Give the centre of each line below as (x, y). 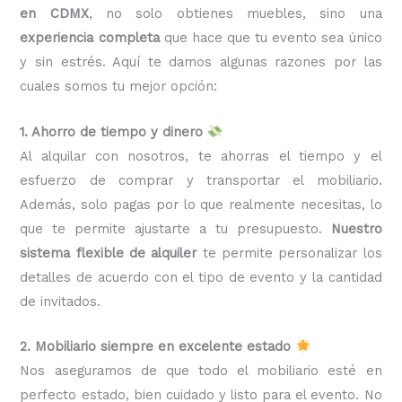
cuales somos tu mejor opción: (119, 87)
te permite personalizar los (289, 253)
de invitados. (61, 301)
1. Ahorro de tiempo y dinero (112, 131)
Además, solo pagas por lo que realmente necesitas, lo (201, 204)
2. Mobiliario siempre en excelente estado (156, 347)
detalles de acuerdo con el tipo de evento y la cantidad (201, 277)
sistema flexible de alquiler (109, 253)
